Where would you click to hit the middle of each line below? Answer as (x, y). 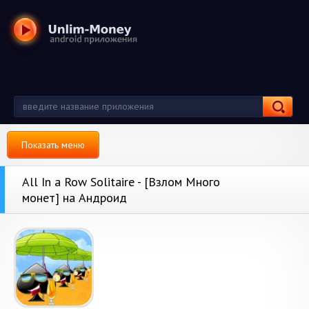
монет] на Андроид (74, 198)
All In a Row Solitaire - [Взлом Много (121, 182)
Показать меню (53, 145)
